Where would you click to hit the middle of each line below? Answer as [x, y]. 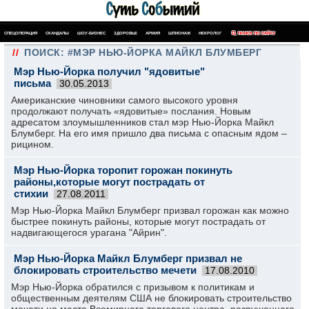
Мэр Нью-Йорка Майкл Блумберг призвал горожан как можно [150, 210]
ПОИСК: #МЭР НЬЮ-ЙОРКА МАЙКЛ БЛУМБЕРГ [143, 52]
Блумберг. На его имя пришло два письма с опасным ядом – [149, 133]
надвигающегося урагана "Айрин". [89, 232]
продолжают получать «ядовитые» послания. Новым [131, 111]
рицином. [32, 144]
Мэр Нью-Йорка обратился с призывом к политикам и [133, 287]
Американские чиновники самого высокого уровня [124, 100]
